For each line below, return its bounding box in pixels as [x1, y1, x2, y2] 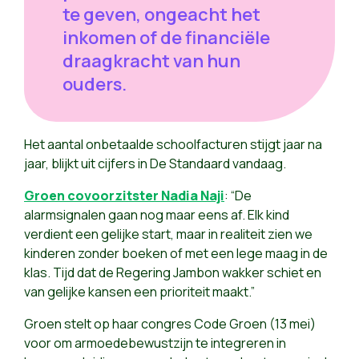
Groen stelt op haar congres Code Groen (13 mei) [24, 315, 316, 333]
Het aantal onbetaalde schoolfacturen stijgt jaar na [24, 135, 322, 154]
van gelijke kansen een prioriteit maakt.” [24, 283, 255, 301]
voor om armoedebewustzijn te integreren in [24, 334, 286, 353]
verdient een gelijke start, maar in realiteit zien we [24, 225, 313, 244]
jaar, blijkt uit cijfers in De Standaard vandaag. [24, 155, 286, 173]
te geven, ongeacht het [63, 2, 260, 27]
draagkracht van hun [63, 49, 240, 74]
